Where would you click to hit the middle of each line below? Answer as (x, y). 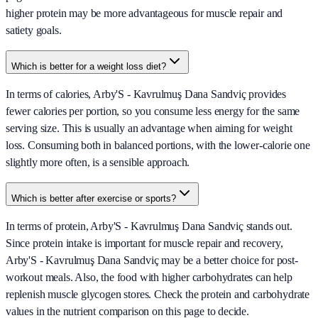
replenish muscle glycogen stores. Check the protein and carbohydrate (158, 295)
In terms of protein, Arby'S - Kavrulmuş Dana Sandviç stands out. (149, 226)
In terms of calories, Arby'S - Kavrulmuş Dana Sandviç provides (146, 94)
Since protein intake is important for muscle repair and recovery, (144, 243)
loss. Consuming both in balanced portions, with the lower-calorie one (158, 146)
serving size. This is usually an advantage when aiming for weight (149, 128)
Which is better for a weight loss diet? (89, 67)
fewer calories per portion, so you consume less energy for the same (153, 111)
